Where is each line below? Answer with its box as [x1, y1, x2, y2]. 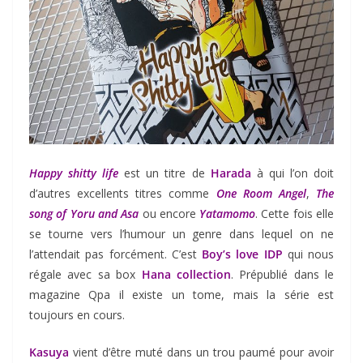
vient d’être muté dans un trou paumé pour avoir [69, 344, 334, 360]
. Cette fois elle [255, 205, 335, 221]
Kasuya [29, 344, 69, 360]
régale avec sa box [29, 266, 142, 282]
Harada [204, 164, 251, 181]
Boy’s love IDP [202, 246, 283, 262]
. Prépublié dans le [230, 266, 334, 282]
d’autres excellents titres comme [29, 185, 210, 201]
